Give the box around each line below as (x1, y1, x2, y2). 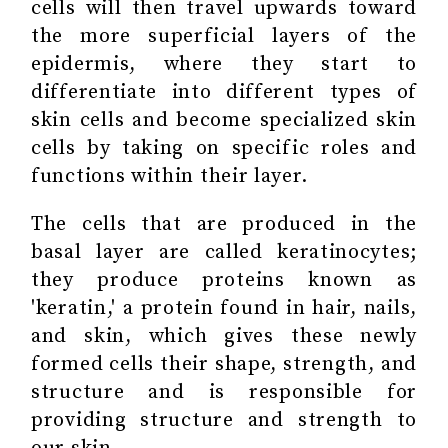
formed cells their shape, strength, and (31, 351, 417, 377)
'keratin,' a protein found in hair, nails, (31, 295, 417, 321)
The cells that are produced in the (31, 211, 417, 237)
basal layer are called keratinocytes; (31, 239, 417, 265)
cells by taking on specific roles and (31, 135, 417, 161)
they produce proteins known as (31, 267, 417, 293)
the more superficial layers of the (31, 23, 417, 49)
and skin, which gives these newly (31, 323, 417, 349)
